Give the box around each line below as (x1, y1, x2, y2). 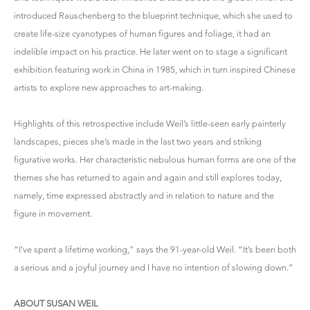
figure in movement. (14, 208, 94, 219)
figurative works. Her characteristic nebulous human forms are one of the (14, 154, 296, 165)
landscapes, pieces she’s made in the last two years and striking (14, 136, 262, 147)
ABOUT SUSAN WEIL (14, 298, 98, 309)
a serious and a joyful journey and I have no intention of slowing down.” (14, 262, 295, 273)
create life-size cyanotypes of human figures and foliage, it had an (14, 28, 271, 39)
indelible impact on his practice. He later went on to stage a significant (14, 46, 287, 57)
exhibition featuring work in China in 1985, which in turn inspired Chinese (14, 64, 295, 75)
